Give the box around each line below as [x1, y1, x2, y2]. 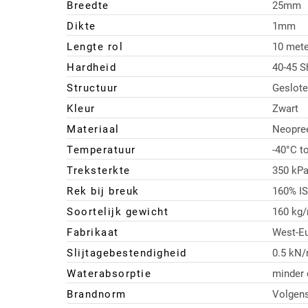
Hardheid [67, 61, 116, 74]
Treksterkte [67, 164, 131, 177]
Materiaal [67, 123, 120, 136]
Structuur [67, 82, 118, 95]
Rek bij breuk [67, 185, 140, 198]
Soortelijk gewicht [67, 206, 168, 219]
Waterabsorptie [67, 267, 151, 280]
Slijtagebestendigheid [67, 247, 187, 260]
